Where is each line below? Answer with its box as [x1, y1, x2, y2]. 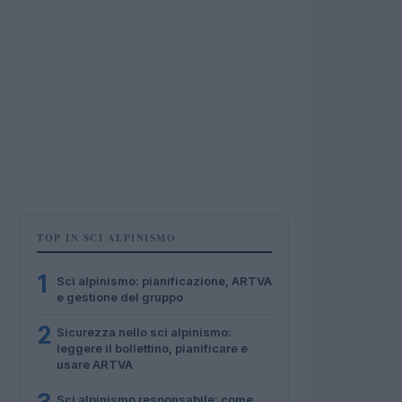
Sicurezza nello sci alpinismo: [57, 325, 232, 339]
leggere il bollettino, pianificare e [57, 341, 248, 355]
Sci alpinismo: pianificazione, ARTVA [57, 274, 272, 288]
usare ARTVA [57, 357, 133, 371]
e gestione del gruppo [57, 290, 183, 304]
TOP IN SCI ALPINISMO [37, 231, 176, 245]
